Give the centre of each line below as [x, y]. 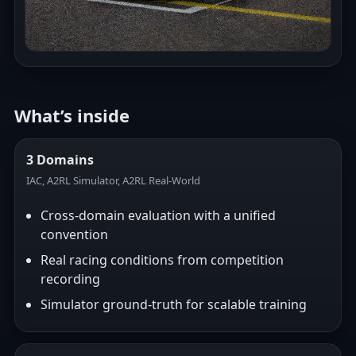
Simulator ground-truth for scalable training [174, 304]
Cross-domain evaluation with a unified [158, 215]
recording [70, 279]
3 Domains [60, 160]
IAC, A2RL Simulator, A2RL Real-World [113, 180]
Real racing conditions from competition [162, 260]
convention [74, 234]
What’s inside [72, 115]
